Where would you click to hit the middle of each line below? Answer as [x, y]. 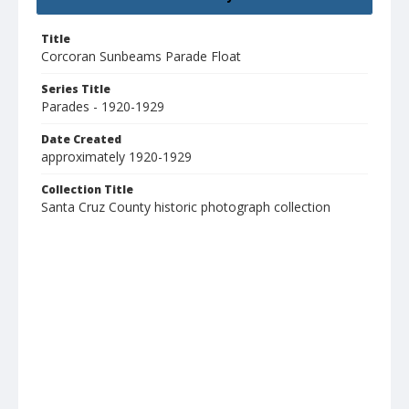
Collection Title [87, 190]
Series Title [76, 89]
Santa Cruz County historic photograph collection [186, 207]
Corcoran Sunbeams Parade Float [141, 57]
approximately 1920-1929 [116, 157]
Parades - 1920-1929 [103, 107]
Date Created [81, 140]
